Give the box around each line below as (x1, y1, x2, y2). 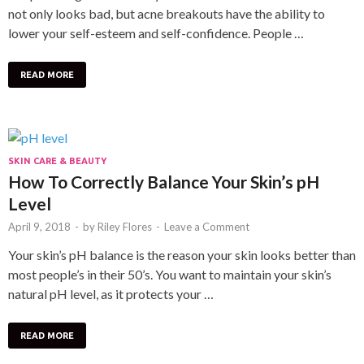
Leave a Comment (164, 219, 249, 233)
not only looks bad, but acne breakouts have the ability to (8, 5, 325, 21)
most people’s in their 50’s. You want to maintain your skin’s (8, 266, 331, 282)
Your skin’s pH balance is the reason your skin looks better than (8, 246, 356, 262)
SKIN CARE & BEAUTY (8, 155, 106, 166)
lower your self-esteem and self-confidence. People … (8, 24, 304, 41)
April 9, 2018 (8, 219, 71, 233)
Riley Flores (97, 219, 152, 233)
